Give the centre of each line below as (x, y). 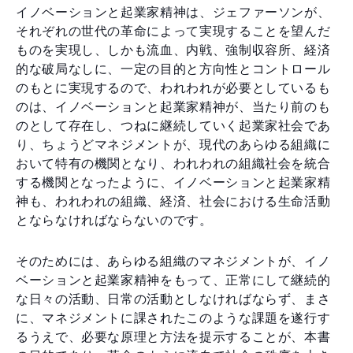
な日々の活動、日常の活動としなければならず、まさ (173, 299)
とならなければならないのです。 (114, 220)
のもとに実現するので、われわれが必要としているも (173, 87)
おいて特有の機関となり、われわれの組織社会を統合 (173, 163)
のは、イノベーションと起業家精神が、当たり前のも (173, 106)
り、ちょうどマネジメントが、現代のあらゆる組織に (173, 144)
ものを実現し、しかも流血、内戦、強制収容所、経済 (173, 50)
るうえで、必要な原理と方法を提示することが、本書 (173, 336)
